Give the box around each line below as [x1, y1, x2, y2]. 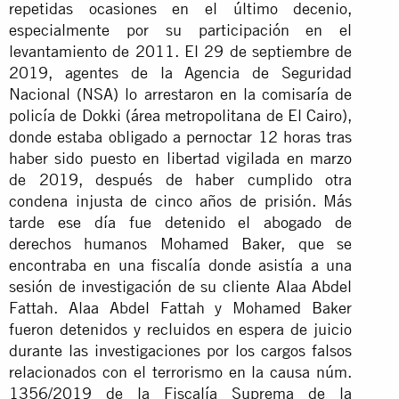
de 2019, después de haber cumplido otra [9, 169, 353, 189]
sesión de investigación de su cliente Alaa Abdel [9, 276, 353, 296]
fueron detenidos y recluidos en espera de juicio [9, 319, 353, 338]
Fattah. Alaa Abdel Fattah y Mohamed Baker [9, 297, 353, 317]
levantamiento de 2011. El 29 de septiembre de [9, 41, 353, 61]
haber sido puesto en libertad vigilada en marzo [9, 148, 353, 167]
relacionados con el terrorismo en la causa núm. [9, 362, 353, 381]
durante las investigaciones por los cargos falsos [9, 340, 353, 360]
